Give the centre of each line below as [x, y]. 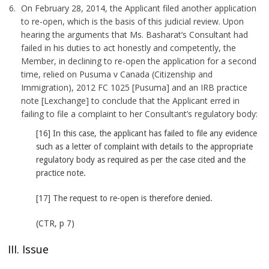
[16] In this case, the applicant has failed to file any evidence [147, 133]
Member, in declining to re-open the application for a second [139, 61]
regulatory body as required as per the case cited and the [141, 160]
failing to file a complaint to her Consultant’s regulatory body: [140, 114]
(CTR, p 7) [56, 223]
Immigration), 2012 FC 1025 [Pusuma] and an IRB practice [134, 87]
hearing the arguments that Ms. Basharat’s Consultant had [135, 35]
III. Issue [29, 249]
